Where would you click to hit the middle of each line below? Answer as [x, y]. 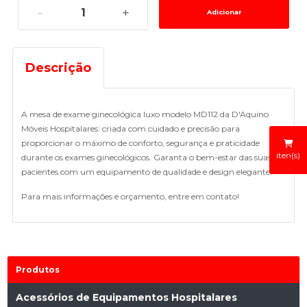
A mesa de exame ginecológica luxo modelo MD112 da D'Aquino [145, 114]
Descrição [58, 68]
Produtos [38, 270]
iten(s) [288, 156]
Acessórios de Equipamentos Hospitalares [126, 297]
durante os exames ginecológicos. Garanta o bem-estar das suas [146, 157]
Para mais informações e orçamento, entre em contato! [130, 196]
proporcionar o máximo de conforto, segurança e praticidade [140, 143]
